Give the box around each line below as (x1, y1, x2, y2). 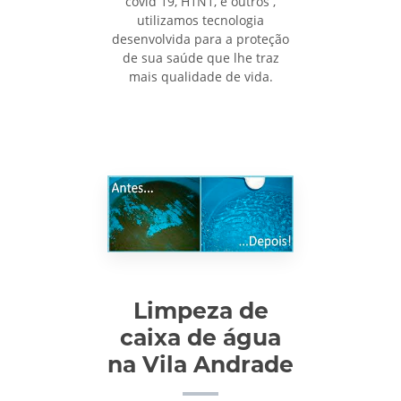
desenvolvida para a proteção (112, 30, 289, 47)
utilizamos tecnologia (137, 11, 264, 29)
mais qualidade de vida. (128, 67, 273, 85)
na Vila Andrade (107, 351, 294, 379)
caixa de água (120, 324, 281, 352)
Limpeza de (132, 297, 269, 325)
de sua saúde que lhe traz (122, 48, 279, 66)
